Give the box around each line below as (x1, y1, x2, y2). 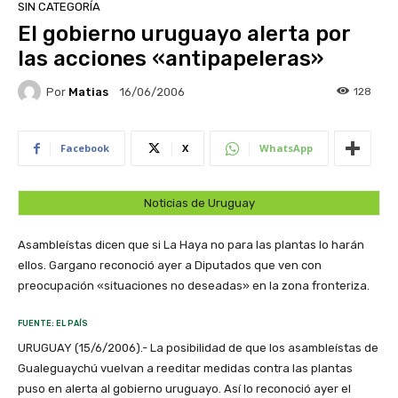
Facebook (60, 141, 109, 155)
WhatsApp (259, 141, 313, 155)
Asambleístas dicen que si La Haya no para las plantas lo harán (18, 238, 364, 252)
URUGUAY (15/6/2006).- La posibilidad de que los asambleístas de (18, 341, 378, 355)
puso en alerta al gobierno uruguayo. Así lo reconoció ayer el (18, 382, 351, 396)
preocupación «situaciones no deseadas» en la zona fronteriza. (18, 279, 370, 293)
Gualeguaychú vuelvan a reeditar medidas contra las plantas (18, 362, 353, 376)
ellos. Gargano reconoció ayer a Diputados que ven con (18, 259, 322, 273)
